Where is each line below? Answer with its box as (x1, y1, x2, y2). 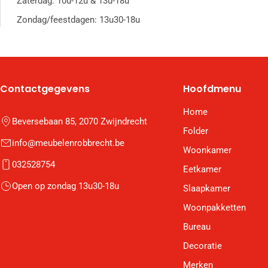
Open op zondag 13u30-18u (12, 181, 119, 192)
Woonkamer (183, 145, 232, 156)
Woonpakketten (183, 202, 246, 214)
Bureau (183, 221, 211, 233)
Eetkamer (183, 164, 221, 175)
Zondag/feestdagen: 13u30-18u (17, 14, 140, 26)
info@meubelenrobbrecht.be (12, 138, 124, 149)
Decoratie (183, 240, 222, 252)
